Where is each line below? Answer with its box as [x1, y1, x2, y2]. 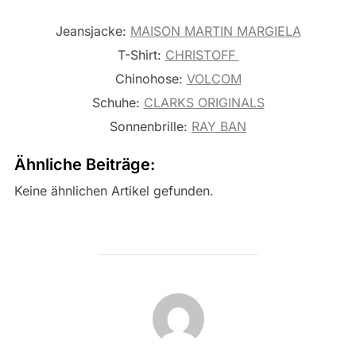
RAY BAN [192, 118, 246, 134]
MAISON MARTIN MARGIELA [130, 22, 301, 39]
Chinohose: [114, 70, 187, 87]
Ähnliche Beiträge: [14, 154, 155, 174]
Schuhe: [91, 94, 144, 110]
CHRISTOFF [164, 46, 239, 63]
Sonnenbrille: [110, 118, 192, 134]
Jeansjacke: [55, 22, 130, 39]
